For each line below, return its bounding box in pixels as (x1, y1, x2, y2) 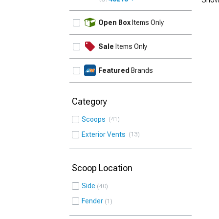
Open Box (98, 19, 131, 26)
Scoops (82, 115, 109, 123)
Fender (82, 197, 103, 205)
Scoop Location (72, 163, 132, 173)
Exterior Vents (82, 131, 129, 138)
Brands (130, 66, 153, 74)
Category (72, 96, 107, 107)
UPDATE (161, 13, 189, 21)
